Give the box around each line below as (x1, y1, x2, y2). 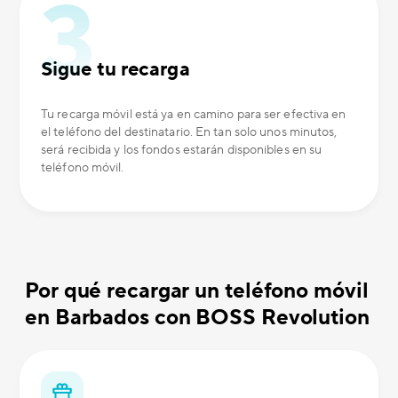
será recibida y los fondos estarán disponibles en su (41, 142, 322, 158)
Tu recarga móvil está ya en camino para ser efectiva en (41, 107, 346, 123)
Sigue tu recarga (41, 57, 190, 82)
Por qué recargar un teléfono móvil (25, 277, 369, 305)
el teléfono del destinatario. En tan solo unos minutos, (41, 124, 338, 140)
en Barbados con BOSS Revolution (25, 304, 370, 331)
